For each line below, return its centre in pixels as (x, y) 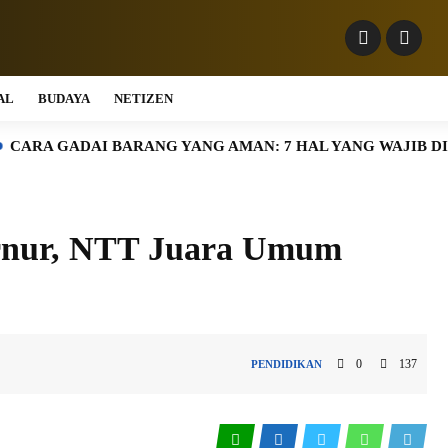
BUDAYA (64, 98)
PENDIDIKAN (287, 364)
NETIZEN (143, 98)
